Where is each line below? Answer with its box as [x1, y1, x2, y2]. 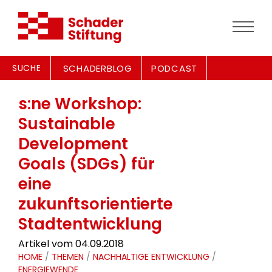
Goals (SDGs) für [18, 153, 155, 175]
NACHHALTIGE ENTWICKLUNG [93, 251, 209, 263]
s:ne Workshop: [18, 93, 141, 115]
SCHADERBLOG [63, 62, 132, 75]
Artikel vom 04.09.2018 [18, 237, 124, 251]
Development [18, 133, 128, 155]
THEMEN [52, 251, 84, 263]
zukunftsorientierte [18, 193, 173, 215]
